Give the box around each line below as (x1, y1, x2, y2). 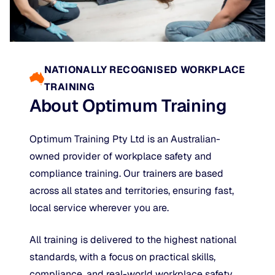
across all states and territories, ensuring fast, (29, 184, 234, 197)
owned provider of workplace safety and (29, 149, 212, 163)
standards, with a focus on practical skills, (29, 250, 215, 263)
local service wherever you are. (29, 201, 169, 214)
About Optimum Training (29, 94, 227, 117)
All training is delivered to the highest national (29, 233, 236, 246)
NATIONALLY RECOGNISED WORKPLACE (44, 63, 246, 76)
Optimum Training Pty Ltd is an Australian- (29, 132, 220, 145)
